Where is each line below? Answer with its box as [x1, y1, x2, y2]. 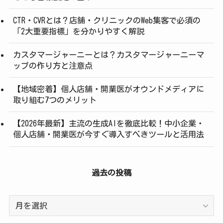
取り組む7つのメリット [12, 96, 97, 105]
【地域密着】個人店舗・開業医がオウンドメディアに [12, 85, 204, 94]
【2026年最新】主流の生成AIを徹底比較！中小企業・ [12, 119, 204, 128]
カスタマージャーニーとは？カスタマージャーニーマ [12, 51, 204, 59]
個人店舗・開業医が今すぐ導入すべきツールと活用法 [12, 130, 204, 139]
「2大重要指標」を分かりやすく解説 [12, 27, 144, 35]
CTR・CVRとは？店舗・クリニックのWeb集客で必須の [12, 16, 201, 24]
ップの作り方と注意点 [12, 62, 93, 70]
